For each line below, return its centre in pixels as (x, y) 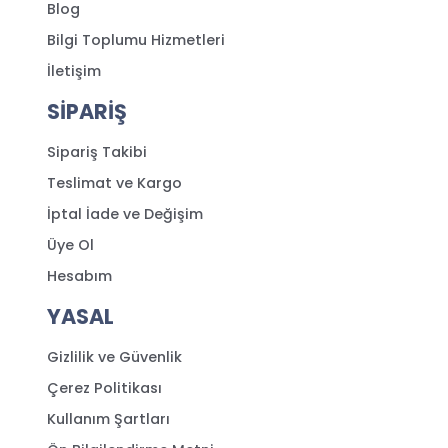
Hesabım (79, 276)
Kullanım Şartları (108, 419)
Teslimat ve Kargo (114, 183)
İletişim (73, 71)
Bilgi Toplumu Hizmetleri (135, 40)
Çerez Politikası (104, 388)
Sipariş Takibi (96, 152)
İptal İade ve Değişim (124, 214)
